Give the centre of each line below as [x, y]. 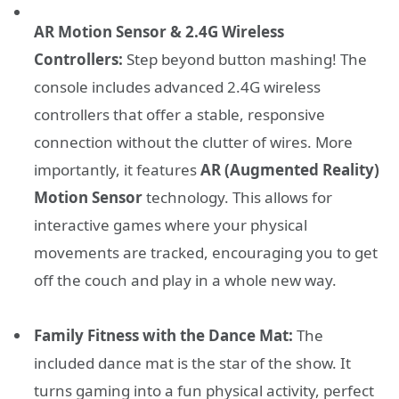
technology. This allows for [237, 197]
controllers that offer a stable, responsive [179, 114]
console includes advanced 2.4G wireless [177, 86]
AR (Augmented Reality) [290, 169]
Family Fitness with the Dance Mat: [163, 336]
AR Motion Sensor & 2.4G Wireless [159, 31]
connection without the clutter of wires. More [193, 142]
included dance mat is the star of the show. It [192, 363]
